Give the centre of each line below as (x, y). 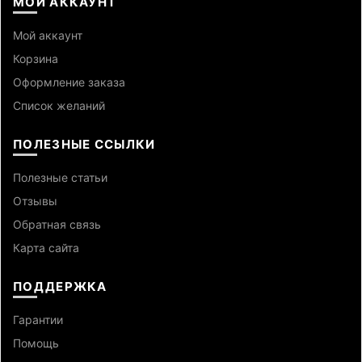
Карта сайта (46, 247)
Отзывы (35, 200)
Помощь (36, 343)
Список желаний (59, 105)
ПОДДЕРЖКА (60, 286)
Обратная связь (57, 224)
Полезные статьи (60, 177)
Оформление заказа (69, 82)
